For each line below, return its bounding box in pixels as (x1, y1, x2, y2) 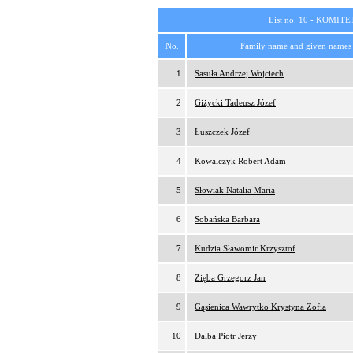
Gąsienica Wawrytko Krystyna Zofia (195, 302, 326, 311)
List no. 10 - (269, 15, 316, 24)
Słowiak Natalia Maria (195, 185, 275, 195)
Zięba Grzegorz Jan (195, 273, 266, 282)
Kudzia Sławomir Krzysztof (195, 243, 295, 253)
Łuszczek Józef (195, 127, 250, 136)
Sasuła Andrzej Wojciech (195, 69, 284, 78)
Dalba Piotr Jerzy (195, 331, 257, 340)
